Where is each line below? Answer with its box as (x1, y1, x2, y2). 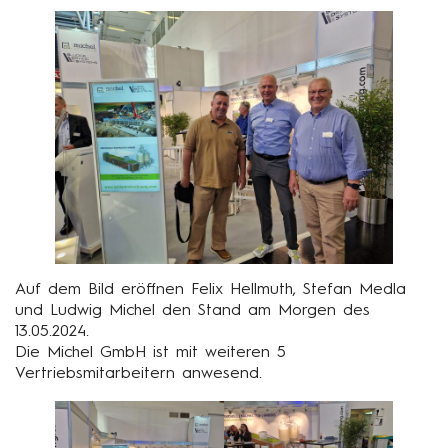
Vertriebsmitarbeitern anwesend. (15, 366, 262, 383)
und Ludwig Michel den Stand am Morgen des (15, 303, 370, 320)
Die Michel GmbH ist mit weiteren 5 (15, 345, 286, 362)
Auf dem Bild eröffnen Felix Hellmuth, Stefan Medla (15, 282, 406, 299)
